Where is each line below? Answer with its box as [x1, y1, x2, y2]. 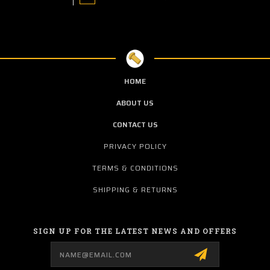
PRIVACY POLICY [104, 140, 167, 152]
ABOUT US [116, 97, 154, 108]
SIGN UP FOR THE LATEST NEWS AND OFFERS [33, 225, 237, 236]
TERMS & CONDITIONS [92, 162, 178, 174]
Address [13, 247, 46, 261]
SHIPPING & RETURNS [93, 184, 178, 195]
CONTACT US [112, 119, 158, 130]
